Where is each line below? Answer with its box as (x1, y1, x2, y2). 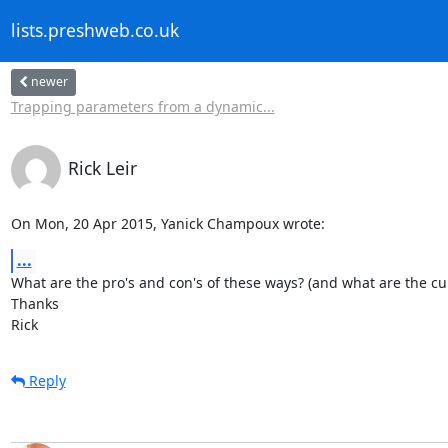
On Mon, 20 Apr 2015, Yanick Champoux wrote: (10, 213, 325, 233)
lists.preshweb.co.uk (10, 18, 179, 43)
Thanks (10, 293, 59, 313)
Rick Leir (67, 155, 137, 180)
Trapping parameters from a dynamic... (10, 96, 275, 116)
